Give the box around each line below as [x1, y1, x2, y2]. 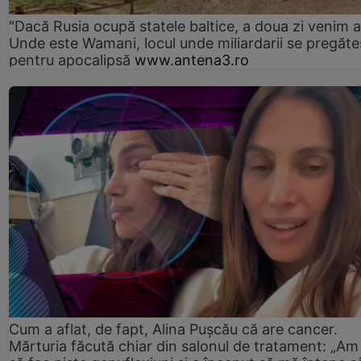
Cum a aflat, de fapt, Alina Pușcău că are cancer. [9, 321, 338, 338]
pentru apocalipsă [9, 52, 131, 69]
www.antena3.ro [135, 52, 249, 69]
